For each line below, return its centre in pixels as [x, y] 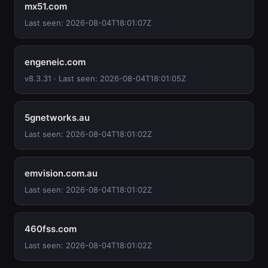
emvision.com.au [61, 173]
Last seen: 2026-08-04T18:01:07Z [88, 23]
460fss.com [51, 229]
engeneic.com [55, 62]
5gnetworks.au [57, 118]
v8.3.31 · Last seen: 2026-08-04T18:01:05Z [105, 78]
